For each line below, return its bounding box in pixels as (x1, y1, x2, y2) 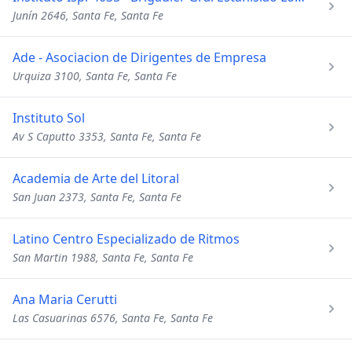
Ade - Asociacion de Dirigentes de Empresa (13, 49, 266, 66)
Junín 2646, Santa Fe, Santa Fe (13, 8, 163, 23)
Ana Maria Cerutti (13, 291, 117, 308)
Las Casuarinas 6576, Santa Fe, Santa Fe (13, 310, 213, 325)
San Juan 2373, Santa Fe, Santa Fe (13, 189, 181, 204)
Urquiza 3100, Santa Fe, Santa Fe (13, 68, 177, 83)
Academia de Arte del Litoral (13, 170, 179, 187)
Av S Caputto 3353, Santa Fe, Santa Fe (13, 129, 201, 144)
